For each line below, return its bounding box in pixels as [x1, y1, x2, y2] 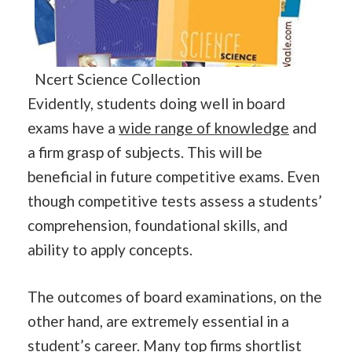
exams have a [27, 119, 119, 137]
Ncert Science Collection [35, 70, 200, 89]
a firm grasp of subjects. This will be [27, 143, 262, 162]
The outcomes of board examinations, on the [27, 287, 322, 306]
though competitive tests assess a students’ [27, 192, 322, 211]
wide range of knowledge [119, 119, 289, 137]
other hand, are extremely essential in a [27, 311, 289, 330]
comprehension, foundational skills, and [27, 216, 288, 235]
